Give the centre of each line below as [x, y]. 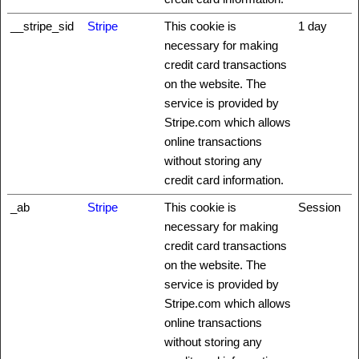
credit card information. [224, 179]
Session [319, 207]
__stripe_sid [42, 26]
